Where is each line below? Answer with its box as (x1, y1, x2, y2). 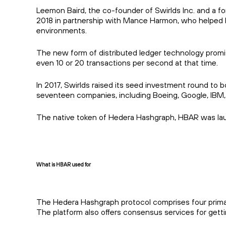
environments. (36, 25, 87, 36)
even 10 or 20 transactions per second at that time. (36, 58, 218, 68)
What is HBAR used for (36, 161, 91, 168)
